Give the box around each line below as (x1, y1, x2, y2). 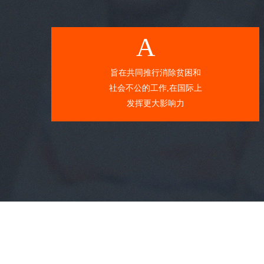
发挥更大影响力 (127, 99, 184, 108)
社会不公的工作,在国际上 (109, 84, 202, 93)
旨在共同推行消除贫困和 (110, 68, 201, 77)
